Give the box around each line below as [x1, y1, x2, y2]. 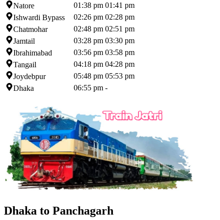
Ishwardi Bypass [13, 13, 65, 22]
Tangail [13, 60, 36, 69]
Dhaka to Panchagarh [4, 204, 113, 218]
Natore [13, 1, 34, 10]
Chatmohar [13, 25, 48, 34]
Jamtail [13, 37, 35, 46]
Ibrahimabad [13, 49, 52, 57]
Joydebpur [13, 72, 46, 81]
